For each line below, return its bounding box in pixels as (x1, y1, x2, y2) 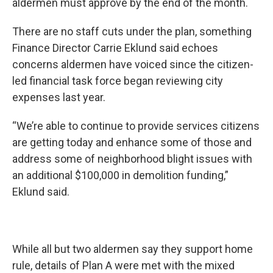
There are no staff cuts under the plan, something (12, 25, 252, 38)
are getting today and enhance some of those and (12, 136, 252, 149)
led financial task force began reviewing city (12, 74, 223, 87)
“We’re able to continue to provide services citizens (12, 119, 260, 132)
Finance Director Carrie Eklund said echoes (12, 41, 218, 54)
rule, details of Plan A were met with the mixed (12, 259, 235, 272)
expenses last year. (12, 91, 105, 104)
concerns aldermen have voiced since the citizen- (12, 58, 253, 71)
